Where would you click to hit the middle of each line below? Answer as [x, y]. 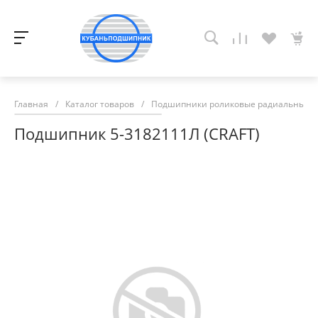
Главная [31, 104]
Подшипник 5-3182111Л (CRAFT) [137, 133]
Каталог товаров [100, 104]
